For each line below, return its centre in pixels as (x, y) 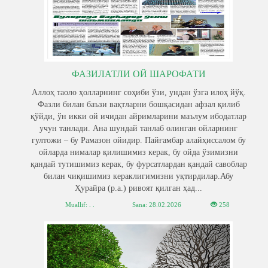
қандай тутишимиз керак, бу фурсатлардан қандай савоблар (138, 164)
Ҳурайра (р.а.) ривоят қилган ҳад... (138, 188)
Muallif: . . (80, 205)
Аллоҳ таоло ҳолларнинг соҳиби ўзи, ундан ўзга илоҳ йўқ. (138, 92)
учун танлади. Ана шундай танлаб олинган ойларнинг (138, 128)
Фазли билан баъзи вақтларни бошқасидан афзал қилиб (138, 104)
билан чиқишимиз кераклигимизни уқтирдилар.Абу (138, 176)
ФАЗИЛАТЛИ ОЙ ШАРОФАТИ (138, 74)
